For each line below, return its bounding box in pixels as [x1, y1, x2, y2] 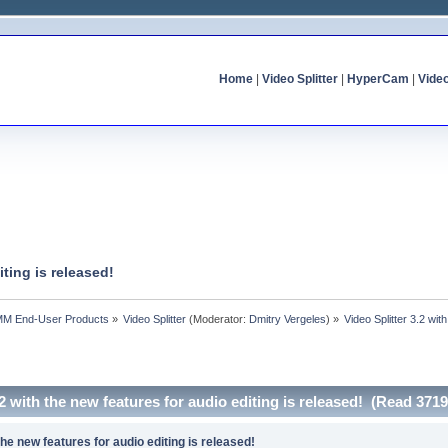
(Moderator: [186, 312, 250, 325]
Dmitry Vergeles [249, 312, 327, 325]
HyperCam [346, 72, 409, 86]
